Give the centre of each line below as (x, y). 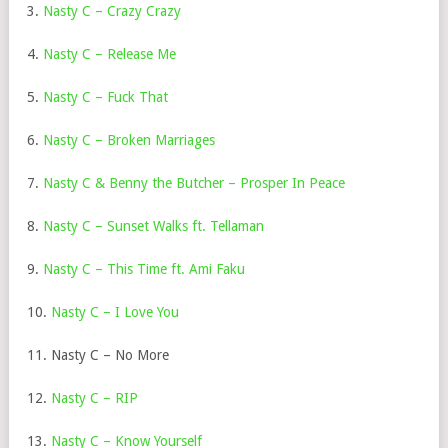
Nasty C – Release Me (109, 54)
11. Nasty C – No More (98, 355)
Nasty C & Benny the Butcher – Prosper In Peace (194, 183)
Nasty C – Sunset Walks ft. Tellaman (153, 226)
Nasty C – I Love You (115, 312)
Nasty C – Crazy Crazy (112, 11)
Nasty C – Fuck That (105, 97)
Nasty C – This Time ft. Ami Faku (144, 269)
